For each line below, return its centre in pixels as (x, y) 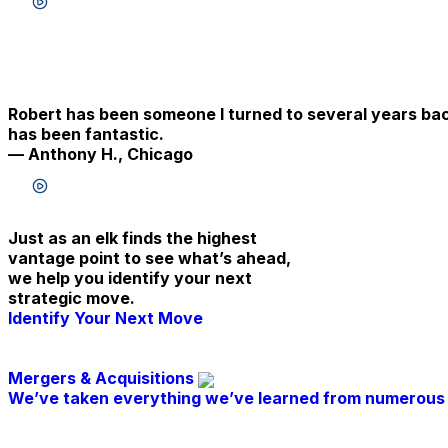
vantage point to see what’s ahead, (149, 258)
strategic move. (71, 298)
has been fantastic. (86, 134)
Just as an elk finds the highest (132, 238)
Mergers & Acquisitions (103, 378)
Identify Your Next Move (105, 318)
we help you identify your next (130, 278)
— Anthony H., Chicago (100, 154)
